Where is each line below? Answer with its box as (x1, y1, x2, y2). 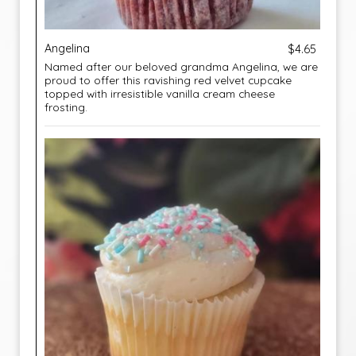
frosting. (44, 100, 87, 114)
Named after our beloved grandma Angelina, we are (44, 60, 318, 73)
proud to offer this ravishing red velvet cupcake (44, 73, 292, 87)
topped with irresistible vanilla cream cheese (44, 87, 275, 100)
